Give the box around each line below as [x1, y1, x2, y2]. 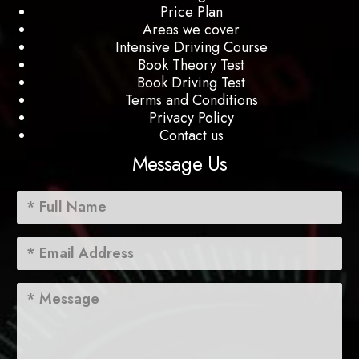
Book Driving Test [137, 71, 246, 93]
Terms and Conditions [124, 89, 258, 111]
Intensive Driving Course [115, 36, 268, 58]
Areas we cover [143, 18, 240, 40]
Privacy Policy [148, 107, 234, 128]
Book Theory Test [138, 54, 245, 75]
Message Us [131, 148, 228, 178]
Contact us [159, 124, 224, 146]
